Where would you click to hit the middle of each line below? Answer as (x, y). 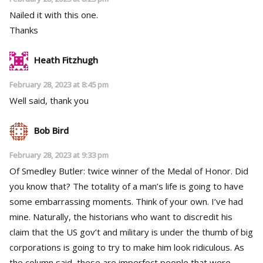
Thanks (24, 30)
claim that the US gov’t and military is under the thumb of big (131, 232)
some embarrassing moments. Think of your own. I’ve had (126, 201)
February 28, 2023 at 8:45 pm (59, 84)
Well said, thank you (49, 100)
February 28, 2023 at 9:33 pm (59, 155)
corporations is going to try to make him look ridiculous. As (127, 247)
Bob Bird (51, 130)
